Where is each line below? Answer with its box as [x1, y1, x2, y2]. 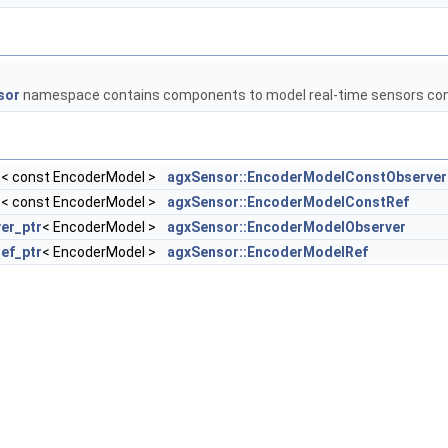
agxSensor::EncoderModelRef [167, 244, 368, 260]
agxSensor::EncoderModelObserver [167, 219, 406, 235]
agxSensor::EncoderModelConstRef [167, 194, 409, 210]
